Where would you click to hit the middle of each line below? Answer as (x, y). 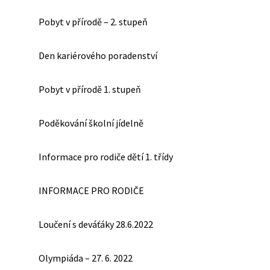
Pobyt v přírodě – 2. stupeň (93, 21)
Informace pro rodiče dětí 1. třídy (106, 156)
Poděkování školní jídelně (91, 123)
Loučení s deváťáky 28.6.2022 (96, 224)
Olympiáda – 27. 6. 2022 (86, 258)
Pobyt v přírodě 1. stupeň (90, 89)
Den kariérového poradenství (98, 55)
